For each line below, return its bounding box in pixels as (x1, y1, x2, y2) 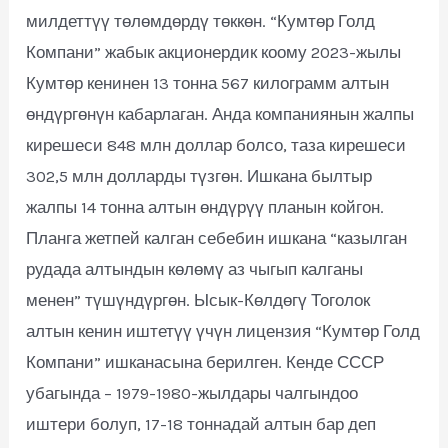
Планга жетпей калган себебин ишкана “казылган (26, 227, 408, 248)
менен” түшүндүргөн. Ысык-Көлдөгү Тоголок (26, 289, 371, 310)
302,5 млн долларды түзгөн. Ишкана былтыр (26, 165, 373, 186)
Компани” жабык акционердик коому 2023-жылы (26, 41, 402, 62)
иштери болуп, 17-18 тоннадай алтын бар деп (26, 413, 377, 434)
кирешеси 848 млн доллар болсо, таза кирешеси (26, 134, 407, 155)
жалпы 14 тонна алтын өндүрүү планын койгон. (26, 196, 385, 217)
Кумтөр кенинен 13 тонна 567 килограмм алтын (26, 72, 390, 93)
